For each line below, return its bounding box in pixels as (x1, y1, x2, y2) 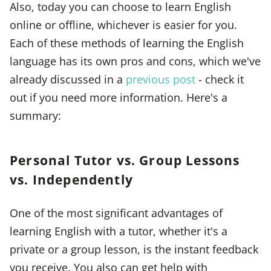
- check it (195, 71, 244, 87)
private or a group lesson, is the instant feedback (10, 241, 258, 256)
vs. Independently (10, 170, 133, 188)
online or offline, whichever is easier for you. (10, 17, 237, 33)
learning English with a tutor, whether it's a (10, 223, 227, 238)
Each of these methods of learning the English (10, 35, 244, 51)
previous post (126, 71, 195, 87)
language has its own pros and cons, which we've (10, 53, 261, 69)
